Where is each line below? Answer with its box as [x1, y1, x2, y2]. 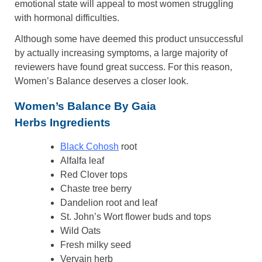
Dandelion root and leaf [60, 198, 157, 208]
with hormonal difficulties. [15, 13, 119, 23]
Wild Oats [60, 226, 101, 236]
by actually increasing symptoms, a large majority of [15, 48, 227, 58]
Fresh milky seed [60, 240, 131, 250]
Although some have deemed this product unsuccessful [15, 34, 243, 44]
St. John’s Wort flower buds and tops [60, 212, 211, 222]
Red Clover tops [60, 170, 127, 180]
